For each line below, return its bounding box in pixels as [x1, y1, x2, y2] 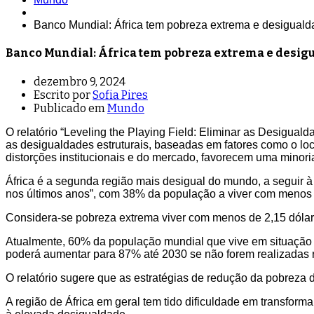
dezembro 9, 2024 [34, 74, 125, 88]
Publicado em [34, 101, 105, 115]
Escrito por [34, 88, 93, 102]
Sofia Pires [93, 88, 148, 102]
